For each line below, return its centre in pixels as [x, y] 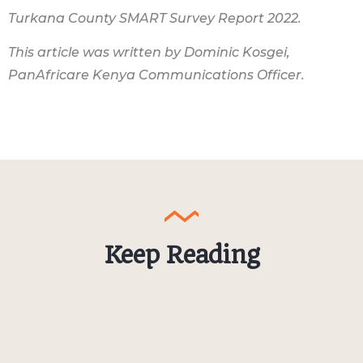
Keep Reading [181, 254]
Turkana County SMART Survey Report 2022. [155, 18]
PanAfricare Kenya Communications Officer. [156, 75]
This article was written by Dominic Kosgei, [149, 52]
